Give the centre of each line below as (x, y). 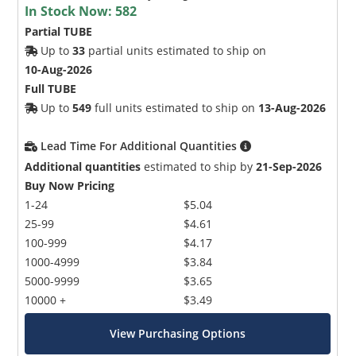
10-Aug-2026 (59, 69)
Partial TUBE (59, 31)
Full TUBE (51, 88)
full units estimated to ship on (175, 107)
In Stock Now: (70, 11)
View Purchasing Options (178, 333)
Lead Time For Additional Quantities (141, 145)
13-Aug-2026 (292, 107)
